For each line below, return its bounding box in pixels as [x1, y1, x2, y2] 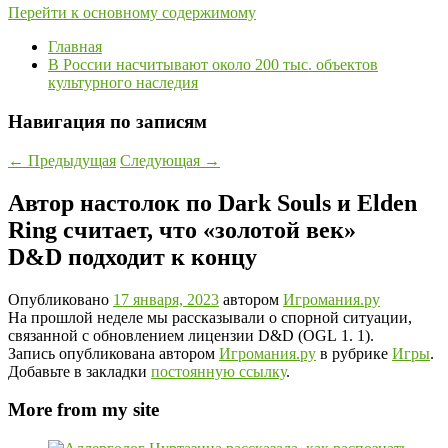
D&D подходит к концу [8, 243, 257, 270]
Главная [48, 38, 102, 56]
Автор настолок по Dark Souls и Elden [8, 189, 417, 216]
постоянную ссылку [151, 362, 286, 380]
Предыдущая [24, 151, 116, 169]
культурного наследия [48, 74, 198, 92]
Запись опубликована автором [8, 344, 219, 362]
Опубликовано [8, 290, 113, 308]
